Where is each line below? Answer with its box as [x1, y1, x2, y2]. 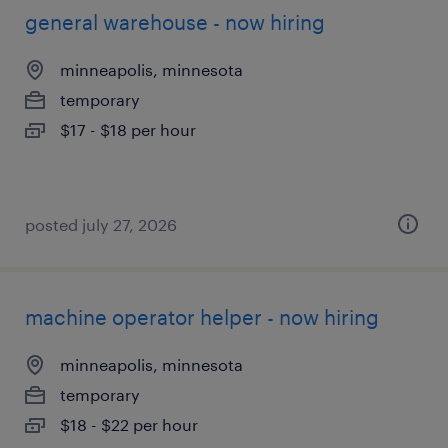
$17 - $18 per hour [60, 120, 196, 139]
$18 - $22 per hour [60, 415, 198, 434]
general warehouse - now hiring [25, 10, 325, 34]
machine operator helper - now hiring [25, 305, 379, 329]
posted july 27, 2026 [25, 215, 177, 234]
